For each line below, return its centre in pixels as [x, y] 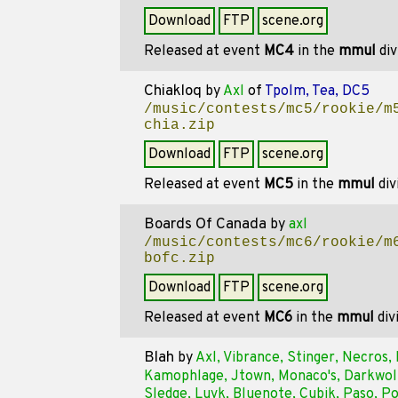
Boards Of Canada [205, 225]
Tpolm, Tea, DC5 [317, 92]
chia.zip [179, 125]
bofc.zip [179, 259]
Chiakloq [172, 92]
